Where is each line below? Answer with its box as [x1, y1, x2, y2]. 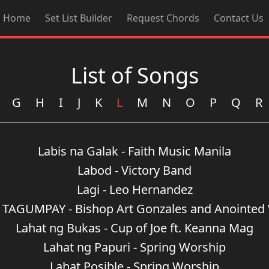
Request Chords [126, 11, 199, 25]
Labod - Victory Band [77, 162, 192, 178]
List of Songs [70, 61, 199, 90]
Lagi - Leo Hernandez [76, 181, 193, 198]
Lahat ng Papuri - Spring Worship [43, 239, 226, 255]
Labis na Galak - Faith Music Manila [38, 143, 231, 159]
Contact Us [213, 11, 264, 25]
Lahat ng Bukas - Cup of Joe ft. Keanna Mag [16, 220, 253, 236]
